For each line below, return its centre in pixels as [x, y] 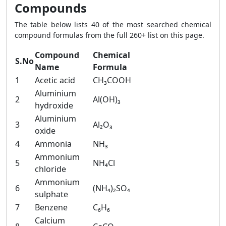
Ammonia [53, 144]
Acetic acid [55, 80]
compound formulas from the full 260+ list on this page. [109, 35]
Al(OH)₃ [107, 99]
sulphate [51, 194]
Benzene [51, 207]
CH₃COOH [112, 80]
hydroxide [54, 105]
